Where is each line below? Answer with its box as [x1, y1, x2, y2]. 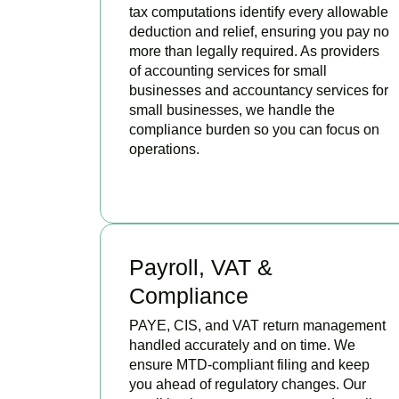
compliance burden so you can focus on [129, 121, 379, 137]
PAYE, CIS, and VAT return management [129, 317, 386, 333]
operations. [129, 141, 199, 157]
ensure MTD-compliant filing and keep [129, 356, 370, 372]
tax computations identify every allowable [129, 4, 388, 20]
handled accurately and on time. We [129, 337, 355, 353]
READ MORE [151, 168, 226, 183]
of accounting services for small [129, 62, 327, 78]
